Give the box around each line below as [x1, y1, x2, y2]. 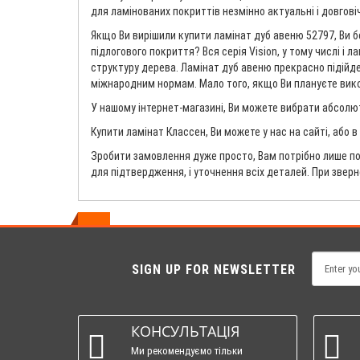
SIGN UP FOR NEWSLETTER [132, 261, 297, 277]
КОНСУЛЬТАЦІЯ [131, 321, 239, 341]
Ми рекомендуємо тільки [131, 344, 243, 357]
